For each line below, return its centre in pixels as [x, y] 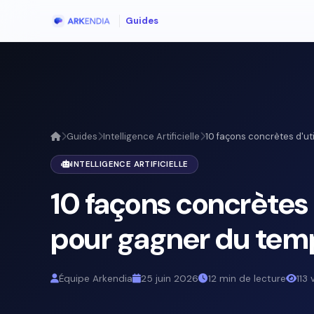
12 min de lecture [247, 278]
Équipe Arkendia [96, 278]
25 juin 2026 [170, 278]
